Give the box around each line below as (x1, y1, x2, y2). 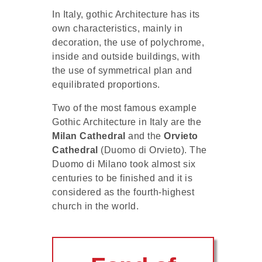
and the (125, 131, 164, 142)
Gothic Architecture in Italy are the (52, 117, 201, 127)
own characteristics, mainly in (52, 23, 182, 34)
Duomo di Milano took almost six (52, 159, 196, 170)
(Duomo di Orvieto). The (98, 145, 207, 156)
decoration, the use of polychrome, (52, 37, 204, 48)
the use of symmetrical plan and (52, 65, 192, 76)
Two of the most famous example (52, 103, 196, 113)
